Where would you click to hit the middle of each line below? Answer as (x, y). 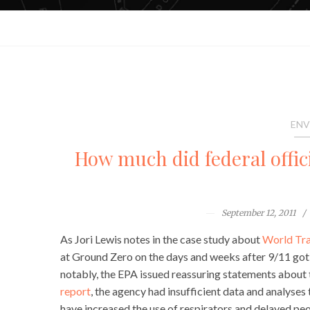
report (75, 291)
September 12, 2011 (258, 213)
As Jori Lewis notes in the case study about (161, 239)
